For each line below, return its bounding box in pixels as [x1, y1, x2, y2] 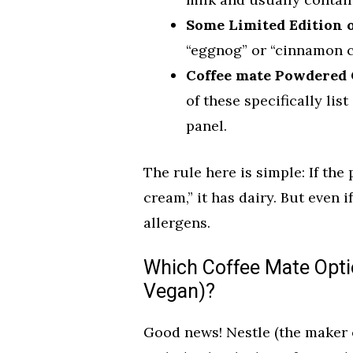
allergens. [143, 213, 210, 232]
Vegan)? [143, 277, 215, 307]
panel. [186, 116, 227, 135]
